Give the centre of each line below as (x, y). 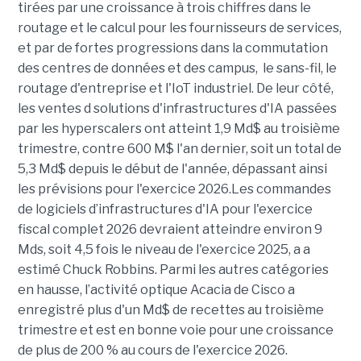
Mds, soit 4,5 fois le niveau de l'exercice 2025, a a (164, 250)
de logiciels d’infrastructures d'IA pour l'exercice (165, 210)
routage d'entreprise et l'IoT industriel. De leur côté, (175, 89)
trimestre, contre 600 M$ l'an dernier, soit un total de (179, 149)
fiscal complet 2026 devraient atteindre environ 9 (170, 230)
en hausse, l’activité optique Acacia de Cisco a (156, 290)
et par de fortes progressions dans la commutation (172, 48)
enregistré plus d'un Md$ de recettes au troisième (170, 310)
